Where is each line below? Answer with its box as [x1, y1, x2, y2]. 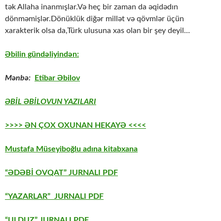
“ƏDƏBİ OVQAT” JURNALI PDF [5, 169, 118, 177]
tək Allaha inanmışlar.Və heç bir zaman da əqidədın [5, 3, 178, 11]
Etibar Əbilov [35, 74, 80, 82]
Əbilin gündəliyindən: [5, 50, 79, 59]
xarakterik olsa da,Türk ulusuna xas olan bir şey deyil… [5, 27, 190, 35]
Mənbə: [5, 74, 33, 82]
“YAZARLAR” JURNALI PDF [5, 192, 104, 201]
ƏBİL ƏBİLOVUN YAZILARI [5, 98, 96, 106]
